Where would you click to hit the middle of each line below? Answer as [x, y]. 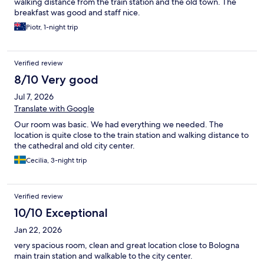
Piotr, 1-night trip [52, 27]
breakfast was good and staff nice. [77, 13]
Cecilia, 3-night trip [57, 161]
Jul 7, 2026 [34, 97]
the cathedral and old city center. [75, 146]
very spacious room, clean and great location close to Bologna [127, 245]
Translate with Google [54, 109]
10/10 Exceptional [61, 213]
